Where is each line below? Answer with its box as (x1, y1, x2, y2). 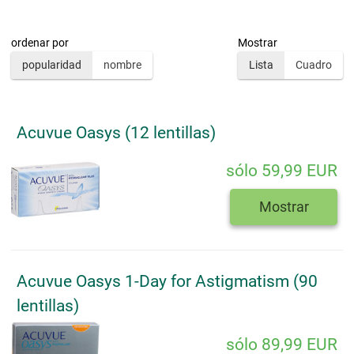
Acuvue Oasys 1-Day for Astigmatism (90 (17, 272, 318, 292)
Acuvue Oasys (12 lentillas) (17, 122, 216, 142)
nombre (104, 58, 141, 72)
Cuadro (296, 58, 332, 72)
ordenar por (11, 36, 69, 50)
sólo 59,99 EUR (226, 161, 337, 181)
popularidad (22, 58, 81, 72)
